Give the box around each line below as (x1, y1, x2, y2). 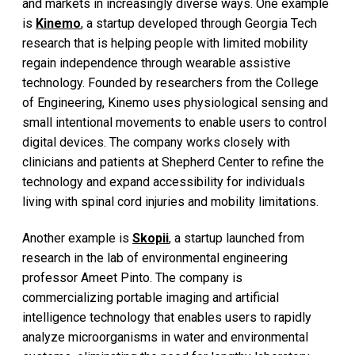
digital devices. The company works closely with (22, 135, 290, 151)
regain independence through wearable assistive (22, 55, 291, 71)
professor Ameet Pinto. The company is (22, 269, 242, 285)
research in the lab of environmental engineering (22, 250, 288, 265)
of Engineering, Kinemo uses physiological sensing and (22, 95, 328, 111)
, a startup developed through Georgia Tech (81, 16, 317, 32)
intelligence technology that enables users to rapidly (22, 309, 311, 325)
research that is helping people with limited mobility (22, 36, 308, 52)
